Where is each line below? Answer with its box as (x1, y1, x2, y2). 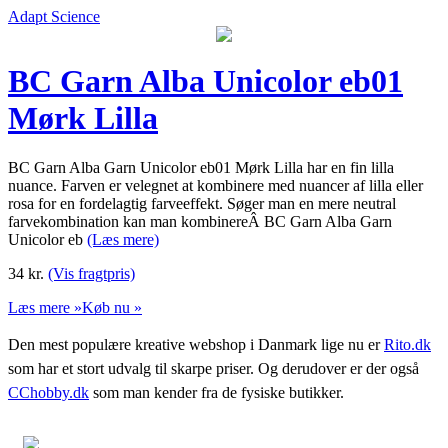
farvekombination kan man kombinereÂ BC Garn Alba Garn (8, 212, 392, 230)
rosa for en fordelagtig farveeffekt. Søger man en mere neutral (8, 194, 396, 212)
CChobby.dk (8, 383, 89, 401)
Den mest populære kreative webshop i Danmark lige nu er (8, 335, 384, 353)
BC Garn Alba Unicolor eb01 (8, 63, 403, 100)
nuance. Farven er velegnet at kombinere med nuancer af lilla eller (8, 176, 423, 194)
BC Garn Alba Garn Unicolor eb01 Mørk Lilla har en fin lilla (8, 158, 394, 176)
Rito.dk (384, 335, 431, 353)
